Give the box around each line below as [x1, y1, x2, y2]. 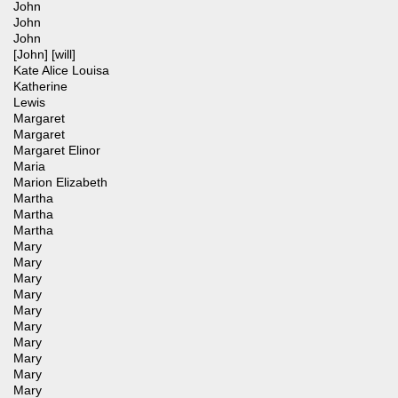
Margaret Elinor [13, 143, 100, 158]
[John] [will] [13, 47, 76, 62]
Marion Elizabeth [13, 175, 107, 190]
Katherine [13, 79, 68, 94]
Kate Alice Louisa [13, 63, 109, 78]
